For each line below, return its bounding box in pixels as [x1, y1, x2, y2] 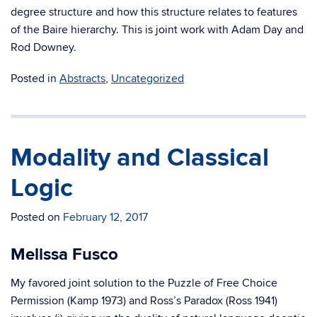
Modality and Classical [11, 142, 269, 173]
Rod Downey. [11, 40, 76, 54]
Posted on [11, 210, 63, 224]
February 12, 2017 [63, 210, 148, 224]
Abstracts [59, 71, 105, 86]
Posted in [11, 71, 59, 86]
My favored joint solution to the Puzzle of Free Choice [11, 276, 277, 290]
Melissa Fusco [11, 244, 118, 265]
